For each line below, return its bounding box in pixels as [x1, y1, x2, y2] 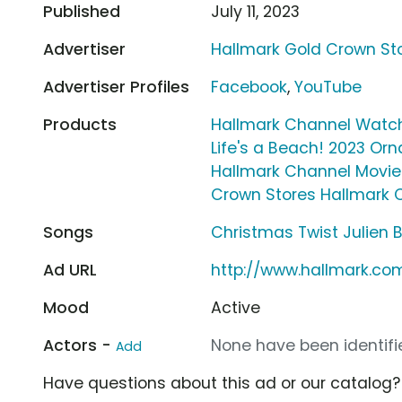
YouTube [294, 75, 363, 98]
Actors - [43, 334, 116, 356]
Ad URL [43, 258, 97, 281]
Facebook [211, 75, 288, 98]
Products [43, 113, 117, 135]
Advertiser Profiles [43, 75, 189, 98]
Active [211, 296, 261, 319]
